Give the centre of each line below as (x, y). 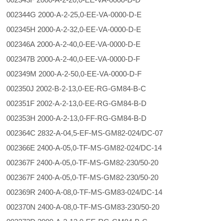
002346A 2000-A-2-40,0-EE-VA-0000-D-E (82, 44)
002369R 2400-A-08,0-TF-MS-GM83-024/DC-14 (89, 192)
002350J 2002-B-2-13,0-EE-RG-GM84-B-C (77, 89)
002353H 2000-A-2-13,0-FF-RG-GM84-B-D (78, 118)
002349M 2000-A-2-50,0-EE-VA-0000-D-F (82, 74)
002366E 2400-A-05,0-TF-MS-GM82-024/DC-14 (88, 148)
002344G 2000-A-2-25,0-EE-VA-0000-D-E (82, 15)
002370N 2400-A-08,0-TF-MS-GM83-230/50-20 (87, 207)
